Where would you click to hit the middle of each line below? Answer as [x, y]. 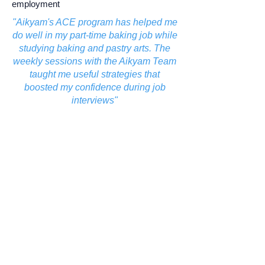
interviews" [95, 100]
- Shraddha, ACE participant [95, 119]
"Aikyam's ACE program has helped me [95, 22]
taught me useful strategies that [95, 74]
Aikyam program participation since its [91, 207]
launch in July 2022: [54, 224]
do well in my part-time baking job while [95, 35]
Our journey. [95, 190]
